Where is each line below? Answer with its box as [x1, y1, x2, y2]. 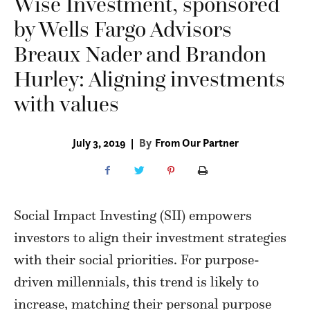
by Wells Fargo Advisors [14, 15, 232, 43]
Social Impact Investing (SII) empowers [14, 206, 252, 224]
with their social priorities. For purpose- [14, 250, 259, 268]
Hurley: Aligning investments [14, 65, 285, 93]
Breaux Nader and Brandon [14, 40, 266, 68]
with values [14, 90, 119, 118]
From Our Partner [154, 135, 239, 149]
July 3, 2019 [72, 135, 126, 149]
